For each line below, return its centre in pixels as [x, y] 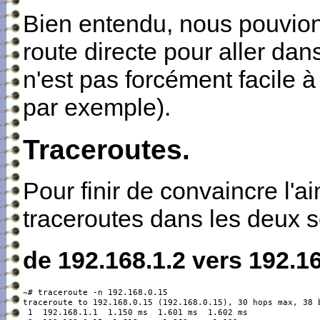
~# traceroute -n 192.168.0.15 [95, 292]
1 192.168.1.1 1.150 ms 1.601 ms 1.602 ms [135, 312]
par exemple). [96, 107]
